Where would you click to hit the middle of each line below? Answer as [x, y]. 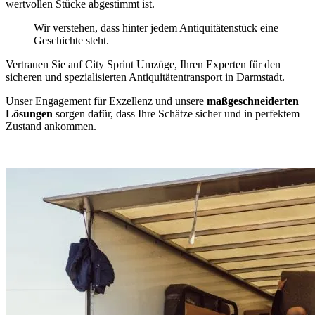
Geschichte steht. [71, 40]
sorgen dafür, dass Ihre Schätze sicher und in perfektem [178, 113]
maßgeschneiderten [253, 101]
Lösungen [31, 113]
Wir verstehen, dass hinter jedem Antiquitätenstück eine [156, 27]
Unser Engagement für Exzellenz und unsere [106, 101]
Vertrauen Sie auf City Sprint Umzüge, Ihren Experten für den [143, 64]
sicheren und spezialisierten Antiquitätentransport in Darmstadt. [145, 77]
